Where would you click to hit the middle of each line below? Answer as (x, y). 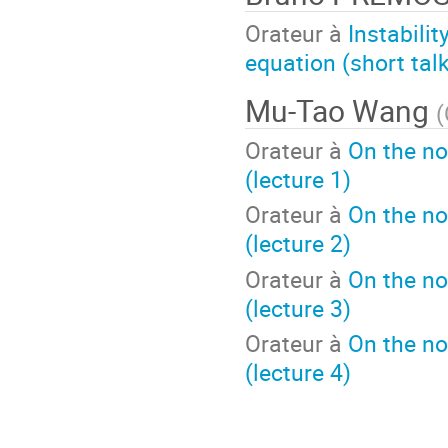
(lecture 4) (298, 372)
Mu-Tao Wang (340, 111)
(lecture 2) (298, 243)
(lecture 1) (298, 178)
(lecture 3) (298, 307)
